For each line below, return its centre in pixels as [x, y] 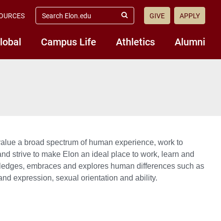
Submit [134, 19]
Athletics [135, 41]
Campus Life [69, 41]
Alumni [190, 41]
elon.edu [49, 19]
